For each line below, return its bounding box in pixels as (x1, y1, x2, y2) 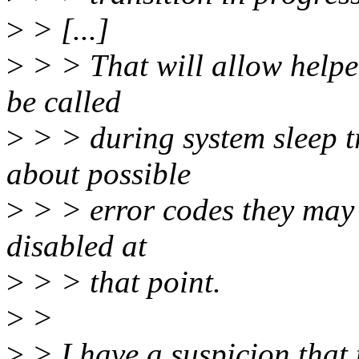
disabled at (6, 228, 147, 264)
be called (6, 84, 121, 119)
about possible (6, 156, 191, 192)
